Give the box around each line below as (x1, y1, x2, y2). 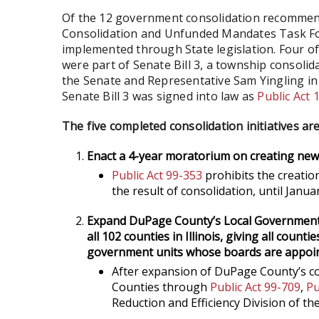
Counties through (112, 279, 210, 295)
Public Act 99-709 (210, 279, 300, 295)
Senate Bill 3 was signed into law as (62, 88, 258, 104)
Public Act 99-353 (112, 167, 202, 183)
